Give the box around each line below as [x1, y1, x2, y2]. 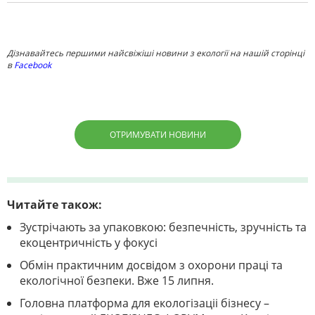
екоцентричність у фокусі [20, 235, 157, 251]
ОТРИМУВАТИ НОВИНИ [109, 129, 206, 141]
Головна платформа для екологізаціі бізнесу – [20, 295, 269, 311]
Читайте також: [7, 197, 102, 213]
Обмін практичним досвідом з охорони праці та [20, 257, 283, 274]
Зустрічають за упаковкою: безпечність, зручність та [20, 219, 307, 236]
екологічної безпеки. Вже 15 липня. [20, 273, 214, 289]
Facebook [14, 59, 51, 72]
